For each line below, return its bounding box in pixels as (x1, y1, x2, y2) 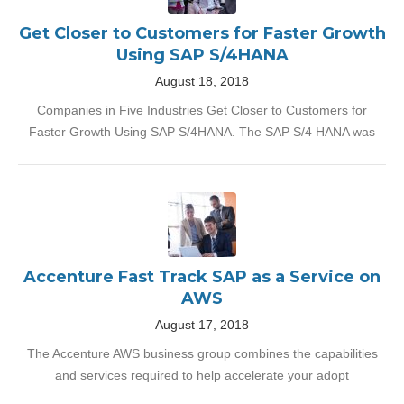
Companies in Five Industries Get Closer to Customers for (37, 103, 367, 117)
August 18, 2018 (155, 74, 249, 88)
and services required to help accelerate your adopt (55, 368, 349, 382)
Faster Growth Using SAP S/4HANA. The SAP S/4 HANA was (29, 124, 375, 139)
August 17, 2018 (155, 317, 249, 332)
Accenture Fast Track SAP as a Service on (23, 267, 381, 287)
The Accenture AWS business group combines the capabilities (26, 346, 378, 361)
